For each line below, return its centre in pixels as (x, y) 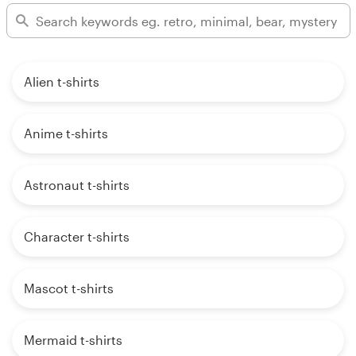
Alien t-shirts (62, 82)
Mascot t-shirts (69, 288)
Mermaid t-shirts (73, 340)
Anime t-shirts (66, 133)
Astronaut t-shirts (77, 185)
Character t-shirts (77, 237)
